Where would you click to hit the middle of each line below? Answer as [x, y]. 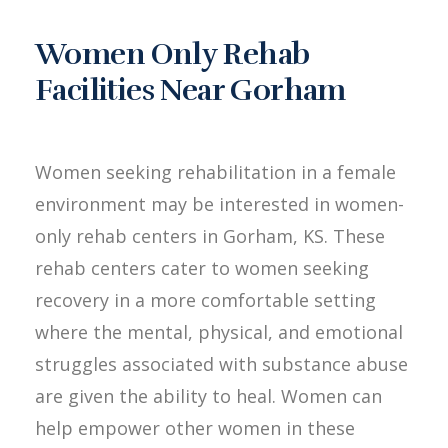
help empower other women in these [195, 428]
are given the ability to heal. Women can [208, 396]
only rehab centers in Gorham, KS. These [210, 236]
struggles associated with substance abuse [221, 364]
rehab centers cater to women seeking [202, 268]
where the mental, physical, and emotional [219, 332]
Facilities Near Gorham [190, 90]
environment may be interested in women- [219, 204]
